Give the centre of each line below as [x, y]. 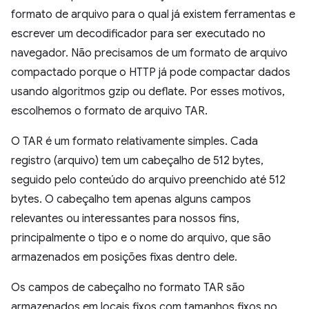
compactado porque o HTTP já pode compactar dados [151, 72]
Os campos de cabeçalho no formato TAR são [128, 288]
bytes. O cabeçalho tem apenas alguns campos [131, 199]
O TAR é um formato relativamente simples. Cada [134, 141]
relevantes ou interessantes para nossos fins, [125, 219]
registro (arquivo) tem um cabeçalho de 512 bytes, [137, 161]
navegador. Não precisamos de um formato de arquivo [149, 53]
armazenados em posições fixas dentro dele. [124, 257]
